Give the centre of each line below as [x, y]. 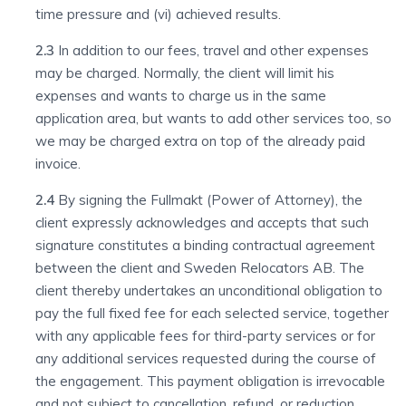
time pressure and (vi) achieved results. [158, 14]
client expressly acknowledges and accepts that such [202, 222]
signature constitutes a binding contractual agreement [205, 245]
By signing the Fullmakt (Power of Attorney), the [208, 200]
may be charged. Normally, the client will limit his [185, 73]
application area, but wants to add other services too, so [213, 118]
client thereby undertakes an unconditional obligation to [209, 290]
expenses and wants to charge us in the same [181, 96]
